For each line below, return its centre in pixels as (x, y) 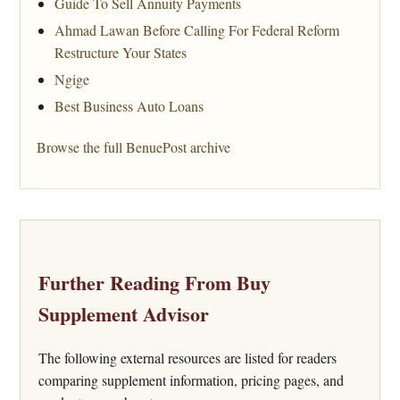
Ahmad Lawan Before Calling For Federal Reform (197, 30)
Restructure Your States (121, 53)
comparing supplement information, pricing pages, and (191, 379)
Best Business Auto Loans (129, 106)
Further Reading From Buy (154, 283)
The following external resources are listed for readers (187, 357)
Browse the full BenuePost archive (133, 147)
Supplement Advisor (124, 314)
